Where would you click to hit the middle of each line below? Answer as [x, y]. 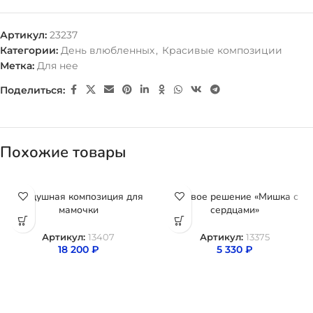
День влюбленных [108, 50]
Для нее [58, 66]
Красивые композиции [222, 50]
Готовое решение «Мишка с [235, 197]
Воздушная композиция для [78, 197]
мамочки [78, 210]
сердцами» [235, 210]
